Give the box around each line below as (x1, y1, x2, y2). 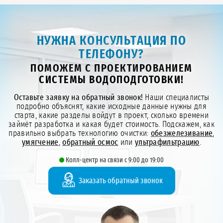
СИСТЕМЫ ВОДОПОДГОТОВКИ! (39, 74, 184, 86)
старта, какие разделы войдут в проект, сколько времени (14, 111, 209, 120)
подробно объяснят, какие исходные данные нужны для (16, 102, 207, 111)
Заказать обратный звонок (78, 177, 163, 185)
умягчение (21, 138, 59, 147)
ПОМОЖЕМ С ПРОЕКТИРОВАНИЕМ (30, 63, 193, 74)
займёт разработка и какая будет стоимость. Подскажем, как (8, 120, 215, 129)
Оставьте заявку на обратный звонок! (13, 93, 143, 102)
